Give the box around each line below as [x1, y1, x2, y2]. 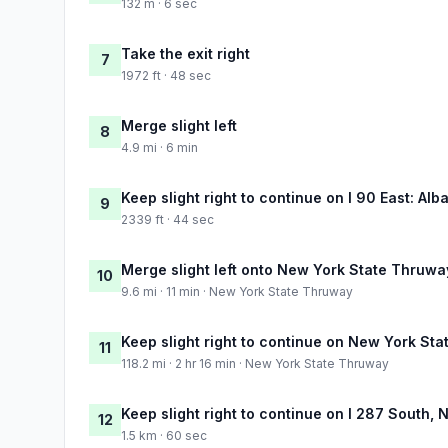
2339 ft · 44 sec [121, 211, 214, 227]
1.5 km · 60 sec [121, 427, 207, 443]
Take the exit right [121, 44, 250, 62]
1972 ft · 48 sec [121, 67, 211, 83]
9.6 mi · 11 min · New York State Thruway [121, 283, 353, 299]
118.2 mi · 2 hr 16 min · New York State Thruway [121, 355, 389, 371]
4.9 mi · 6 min [121, 139, 198, 155]
